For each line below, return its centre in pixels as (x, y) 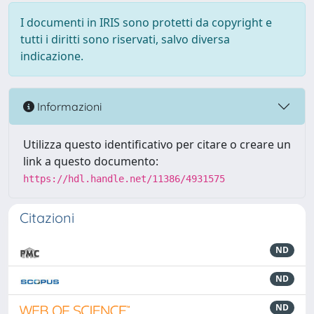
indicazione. (52, 56)
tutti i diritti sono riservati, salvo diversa (125, 39)
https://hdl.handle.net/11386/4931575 (124, 179)
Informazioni (68, 106)
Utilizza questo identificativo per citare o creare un (157, 144)
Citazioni (47, 218)
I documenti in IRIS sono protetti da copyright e (146, 22)
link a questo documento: (91, 161)
